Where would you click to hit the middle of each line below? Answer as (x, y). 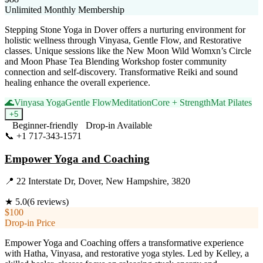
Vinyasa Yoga (40, 102)
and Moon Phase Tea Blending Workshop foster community (116, 61)
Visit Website (106, 136)
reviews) (52, 202)
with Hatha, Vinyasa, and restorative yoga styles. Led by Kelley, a (127, 254)
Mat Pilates (231, 102)
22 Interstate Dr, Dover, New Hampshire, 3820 (103, 181)
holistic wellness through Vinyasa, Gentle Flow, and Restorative (123, 40)
